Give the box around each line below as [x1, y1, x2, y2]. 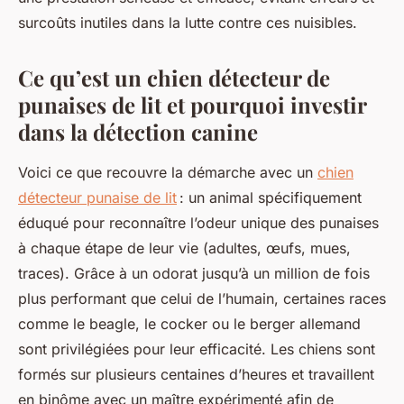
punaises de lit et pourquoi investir [18, 90, 366, 119]
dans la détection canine [18, 117, 258, 146]
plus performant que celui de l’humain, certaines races [18, 289, 386, 308]
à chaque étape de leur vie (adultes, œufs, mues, [18, 239, 351, 257]
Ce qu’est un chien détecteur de [18, 63, 330, 92]
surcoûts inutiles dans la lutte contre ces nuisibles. [18, 14, 357, 32]
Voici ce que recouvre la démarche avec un [18, 163, 317, 181]
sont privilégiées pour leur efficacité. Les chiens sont [18, 340, 375, 358]
